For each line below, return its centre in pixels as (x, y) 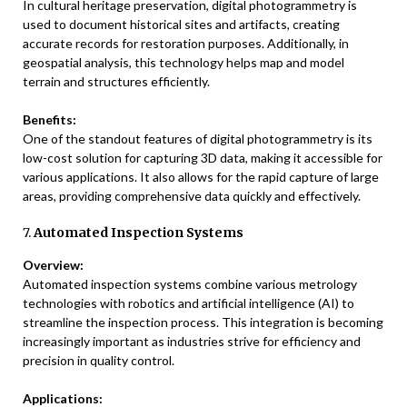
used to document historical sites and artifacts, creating (181, 25)
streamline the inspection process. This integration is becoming (203, 323)
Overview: (53, 265)
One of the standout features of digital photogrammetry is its (198, 139)
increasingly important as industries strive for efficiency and (192, 342)
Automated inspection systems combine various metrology (190, 284)
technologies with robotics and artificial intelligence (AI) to (189, 303)
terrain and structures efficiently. (116, 82)
